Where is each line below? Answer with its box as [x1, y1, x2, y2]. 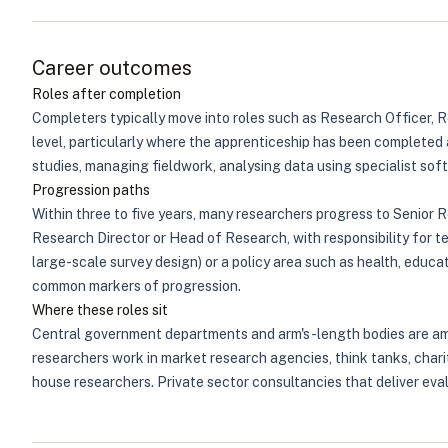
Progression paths [32, 182, 150, 198]
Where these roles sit [32, 302, 168, 318]
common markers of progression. [32, 278, 241, 294]
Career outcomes [32, 56, 192, 80]
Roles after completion [32, 86, 181, 102]
